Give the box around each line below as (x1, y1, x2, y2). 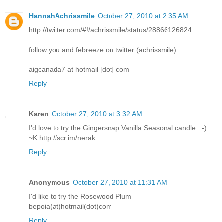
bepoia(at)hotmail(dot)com (29, 202, 112, 210)
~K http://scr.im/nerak (29, 134, 95, 142)
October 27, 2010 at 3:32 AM (52, 110, 142, 118)
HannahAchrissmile (29, 12, 95, 20)
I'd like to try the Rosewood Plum (29, 192, 131, 200)
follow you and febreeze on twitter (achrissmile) (29, 46, 176, 54)
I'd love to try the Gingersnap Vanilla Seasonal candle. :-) (29, 124, 207, 132)
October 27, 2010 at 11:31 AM (73, 178, 167, 186)
